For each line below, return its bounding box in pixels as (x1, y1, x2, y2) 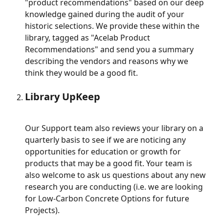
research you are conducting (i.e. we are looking (25, 181, 205, 192)
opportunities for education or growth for (25, 146, 183, 157)
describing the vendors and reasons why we (25, 55, 190, 66)
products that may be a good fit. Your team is (25, 157, 194, 169)
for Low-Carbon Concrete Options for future (25, 193, 191, 204)
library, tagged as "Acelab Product (25, 32, 152, 43)
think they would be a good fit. (25, 67, 138, 78)
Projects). (25, 204, 60, 216)
